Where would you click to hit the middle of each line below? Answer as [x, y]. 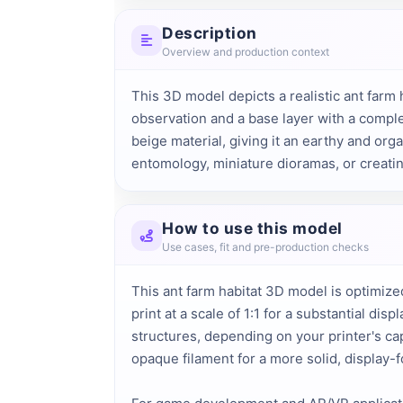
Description [210, 32]
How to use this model [252, 228]
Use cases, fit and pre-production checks [265, 246]
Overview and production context [246, 51]
